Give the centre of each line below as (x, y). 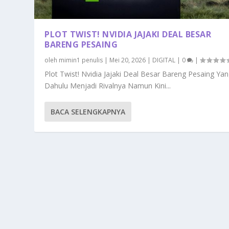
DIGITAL (164, 60)
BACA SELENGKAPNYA (88, 112)
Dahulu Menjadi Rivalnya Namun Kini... (108, 86)
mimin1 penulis (81, 60)
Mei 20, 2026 (128, 60)
